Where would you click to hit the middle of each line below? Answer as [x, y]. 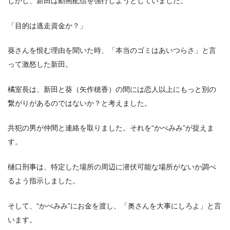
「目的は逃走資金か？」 [47, 25]
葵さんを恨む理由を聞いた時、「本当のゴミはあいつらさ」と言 [112, 51]
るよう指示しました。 [44, 181]
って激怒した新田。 [40, 64]
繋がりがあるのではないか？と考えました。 [80, 103]
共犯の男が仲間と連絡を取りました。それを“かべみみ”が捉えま [111, 128]
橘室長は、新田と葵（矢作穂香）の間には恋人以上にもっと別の [112, 89]
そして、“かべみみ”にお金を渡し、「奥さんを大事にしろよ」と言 [114, 206]
